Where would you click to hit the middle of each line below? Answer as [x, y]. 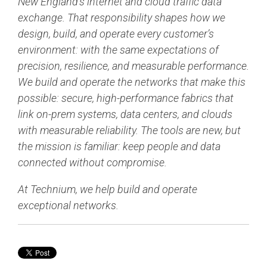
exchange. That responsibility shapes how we [122, 18]
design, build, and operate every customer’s [116, 34]
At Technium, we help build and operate [108, 189]
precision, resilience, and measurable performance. [133, 66]
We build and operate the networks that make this [132, 82]
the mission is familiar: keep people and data [119, 146]
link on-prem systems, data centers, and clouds [125, 114]
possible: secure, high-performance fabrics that [126, 98]
